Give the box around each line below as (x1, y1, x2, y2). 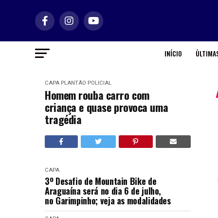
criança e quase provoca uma (45, 99, 168, 115)
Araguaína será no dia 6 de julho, (45, 184, 162, 197)
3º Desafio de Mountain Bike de (45, 175, 157, 187)
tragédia (45, 111, 82, 127)
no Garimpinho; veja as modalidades (45, 194, 171, 207)
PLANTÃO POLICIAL (61, 80, 111, 86)
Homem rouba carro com (45, 87, 149, 103)
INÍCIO (164, 48, 182, 58)
